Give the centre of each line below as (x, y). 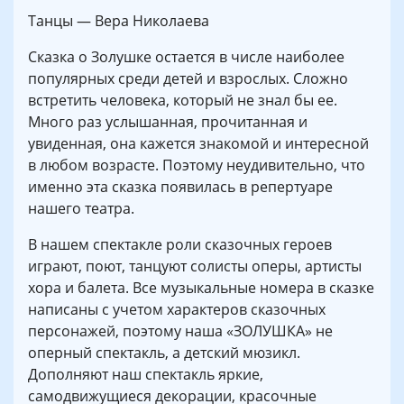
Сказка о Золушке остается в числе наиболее (186, 57)
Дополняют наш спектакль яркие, (146, 375)
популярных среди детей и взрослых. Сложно (188, 79)
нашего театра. (81, 209)
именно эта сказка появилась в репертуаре (180, 187)
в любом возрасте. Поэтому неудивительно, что (197, 165)
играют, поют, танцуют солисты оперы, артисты (195, 266)
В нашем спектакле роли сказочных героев (180, 245)
